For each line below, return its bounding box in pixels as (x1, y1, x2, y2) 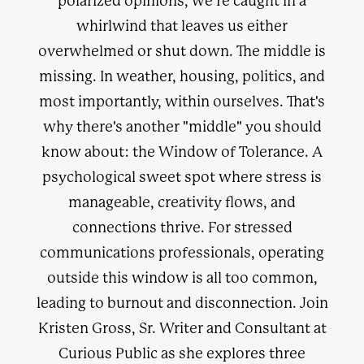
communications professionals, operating (40, 245, 324, 261)
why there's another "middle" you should (42, 119, 322, 135)
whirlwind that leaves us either (76, 18, 288, 34)
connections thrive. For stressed (71, 219, 292, 236)
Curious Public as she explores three (58, 345, 305, 362)
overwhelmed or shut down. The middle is (38, 43, 326, 59)
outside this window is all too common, (46, 270, 318, 286)
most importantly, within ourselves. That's (39, 93, 325, 110)
